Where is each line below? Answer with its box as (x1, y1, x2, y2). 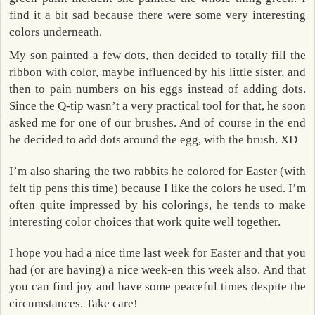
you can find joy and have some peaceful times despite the (9, 280, 306, 294)
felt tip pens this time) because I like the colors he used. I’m (9, 181, 306, 195)
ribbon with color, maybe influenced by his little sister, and (9, 65, 306, 79)
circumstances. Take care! (9, 297, 138, 311)
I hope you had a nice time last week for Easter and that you (9, 246, 306, 260)
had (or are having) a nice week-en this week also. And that (9, 263, 306, 277)
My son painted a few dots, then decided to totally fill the (9, 48, 306, 62)
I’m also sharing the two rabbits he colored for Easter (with (9, 164, 306, 178)
